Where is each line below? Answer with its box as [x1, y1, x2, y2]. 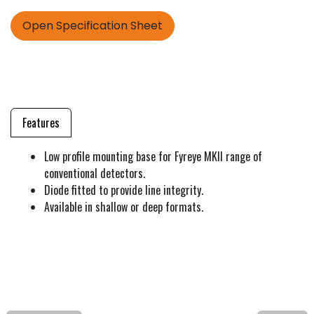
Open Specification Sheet [22, 18, 163, 34]
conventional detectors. [44, 165, 145, 182]
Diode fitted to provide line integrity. [44, 182, 203, 199]
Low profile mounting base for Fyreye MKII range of [44, 148, 262, 165]
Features [22, 114, 60, 132]
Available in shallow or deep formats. [44, 198, 203, 216]
